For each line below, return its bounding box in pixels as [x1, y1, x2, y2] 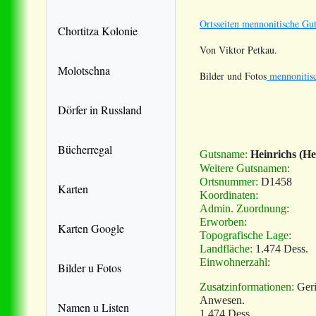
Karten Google [58, 220, 124, 236]
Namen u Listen [58, 299, 129, 315]
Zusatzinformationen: [200, 280, 294, 293]
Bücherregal [58, 141, 112, 157]
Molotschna [58, 62, 110, 78]
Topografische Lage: [200, 229, 291, 241]
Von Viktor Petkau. [200, 42, 277, 56]
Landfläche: [200, 242, 253, 255]
